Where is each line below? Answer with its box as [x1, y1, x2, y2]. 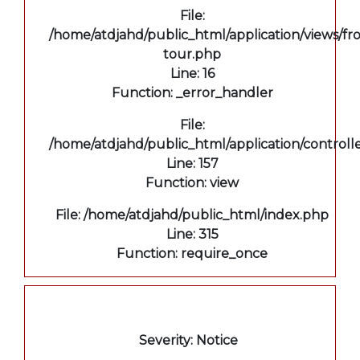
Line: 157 [166, 155, 219, 171]
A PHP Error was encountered [46, 301, 330, 325]
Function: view [145, 174, 239, 190]
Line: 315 [166, 226, 219, 242]
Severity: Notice [138, 332, 238, 348]
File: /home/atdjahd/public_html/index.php [55, 207, 329, 223]
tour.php [163, 46, 221, 62]
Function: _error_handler [111, 84, 273, 100]
